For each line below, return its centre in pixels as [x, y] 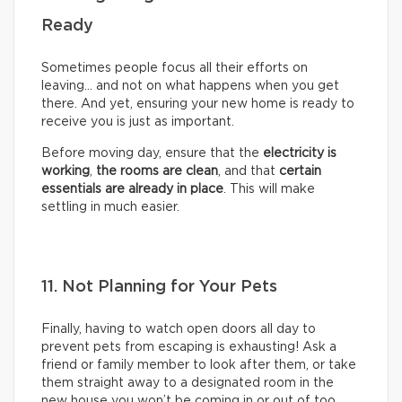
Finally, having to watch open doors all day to [179, 329]
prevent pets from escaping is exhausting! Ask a [189, 347]
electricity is [300, 153]
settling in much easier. [110, 207]
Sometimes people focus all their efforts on [175, 68]
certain [300, 171]
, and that [249, 171]
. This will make [269, 189]
